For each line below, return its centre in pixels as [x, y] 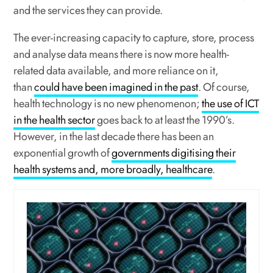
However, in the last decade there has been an [114, 136]
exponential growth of [63, 153]
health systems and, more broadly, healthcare [113, 169]
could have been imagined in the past [116, 87]
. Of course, [224, 87]
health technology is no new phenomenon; [108, 104]
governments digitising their [174, 153]
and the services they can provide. [89, 10]
